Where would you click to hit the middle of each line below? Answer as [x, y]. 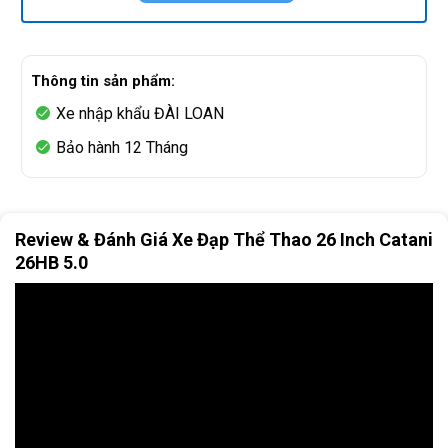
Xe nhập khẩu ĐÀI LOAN [139, 113]
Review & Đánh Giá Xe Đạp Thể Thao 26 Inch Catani [224, 239]
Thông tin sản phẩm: [103, 81]
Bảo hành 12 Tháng [121, 148]
